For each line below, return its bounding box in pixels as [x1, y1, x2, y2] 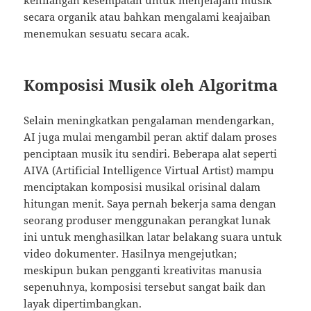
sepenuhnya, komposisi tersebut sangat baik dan [24, 280, 267, 294]
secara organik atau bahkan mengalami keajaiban [24, 10, 271, 24]
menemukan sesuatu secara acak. [24, 26, 190, 41]
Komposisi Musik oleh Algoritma [24, 74, 278, 96]
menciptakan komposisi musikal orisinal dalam [24, 180, 261, 194]
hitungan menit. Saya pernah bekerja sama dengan [24, 196, 277, 211]
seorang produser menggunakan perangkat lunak [24, 213, 271, 228]
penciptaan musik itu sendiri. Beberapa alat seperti [24, 146, 278, 161]
